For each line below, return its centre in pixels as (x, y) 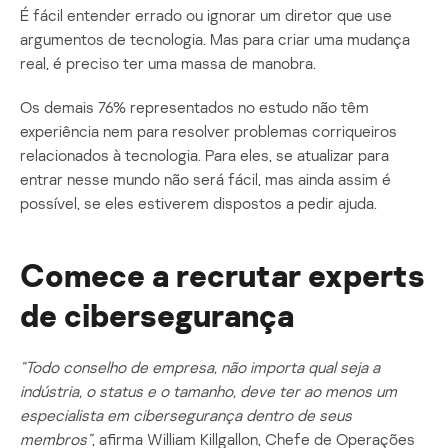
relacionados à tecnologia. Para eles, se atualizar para (204, 154)
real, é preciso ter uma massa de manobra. (168, 62)
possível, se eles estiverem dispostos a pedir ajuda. (198, 202)
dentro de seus (297, 414)
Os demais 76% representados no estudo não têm (194, 106)
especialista (61, 414)
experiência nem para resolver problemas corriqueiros (208, 130)
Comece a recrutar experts (222, 274)
